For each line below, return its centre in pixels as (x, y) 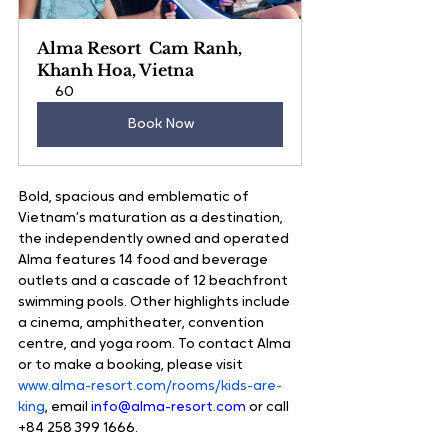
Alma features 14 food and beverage (144, 261)
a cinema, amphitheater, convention (142, 324)
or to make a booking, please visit (132, 366)
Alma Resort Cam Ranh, (141, 48)
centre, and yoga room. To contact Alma (156, 345)
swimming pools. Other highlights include (155, 303)
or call (269, 408)
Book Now (160, 125)
